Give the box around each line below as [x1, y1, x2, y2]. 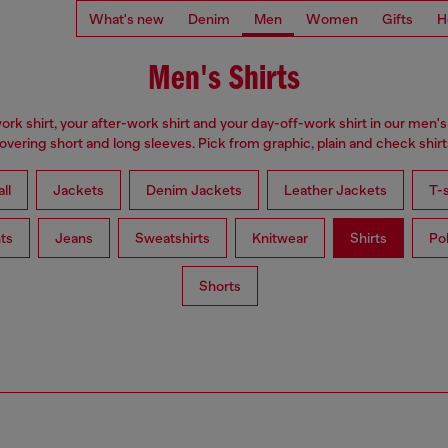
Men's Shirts [148, 62, 300, 98]
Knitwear [251, 230, 308, 247]
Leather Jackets [283, 182, 387, 199]
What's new [89, 10, 164, 27]
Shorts [199, 278, 241, 295]
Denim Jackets [145, 182, 242, 199]
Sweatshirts [134, 230, 210, 247]
